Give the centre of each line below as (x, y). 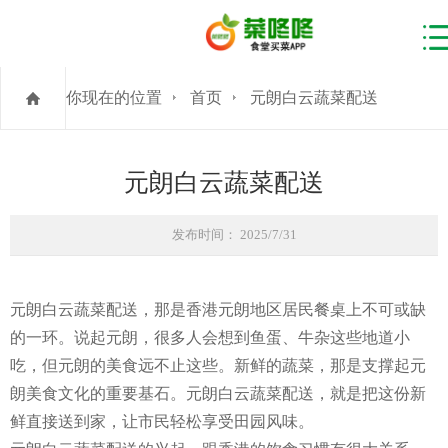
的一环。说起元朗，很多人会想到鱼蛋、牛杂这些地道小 (210, 337)
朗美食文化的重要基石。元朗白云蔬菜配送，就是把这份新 (218, 393)
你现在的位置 (114, 97)
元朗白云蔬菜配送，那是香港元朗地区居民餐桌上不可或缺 (218, 309)
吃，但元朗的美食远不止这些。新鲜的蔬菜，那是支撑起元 (218, 365)
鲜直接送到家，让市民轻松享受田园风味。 (162, 421)
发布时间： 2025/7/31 (234, 234)
